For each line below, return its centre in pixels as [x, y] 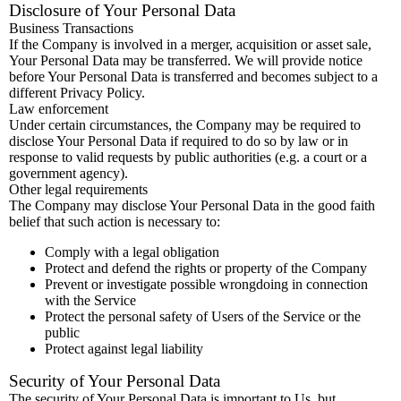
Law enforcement [59, 109]
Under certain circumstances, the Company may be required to [185, 125]
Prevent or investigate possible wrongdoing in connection [206, 284]
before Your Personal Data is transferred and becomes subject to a [193, 77]
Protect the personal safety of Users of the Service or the [203, 316]
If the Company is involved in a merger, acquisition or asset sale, [190, 44]
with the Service [90, 300]
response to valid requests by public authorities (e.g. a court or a [188, 157]
